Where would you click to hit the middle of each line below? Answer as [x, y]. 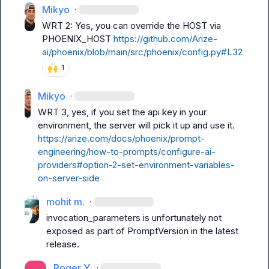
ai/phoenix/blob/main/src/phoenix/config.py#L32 [143, 52]
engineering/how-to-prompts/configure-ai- [127, 152]
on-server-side [69, 178]
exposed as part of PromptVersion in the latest [142, 231]
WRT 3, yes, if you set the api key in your [122, 112]
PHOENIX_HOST [78, 39]
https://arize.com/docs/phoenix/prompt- [122, 138]
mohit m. [65, 202]
